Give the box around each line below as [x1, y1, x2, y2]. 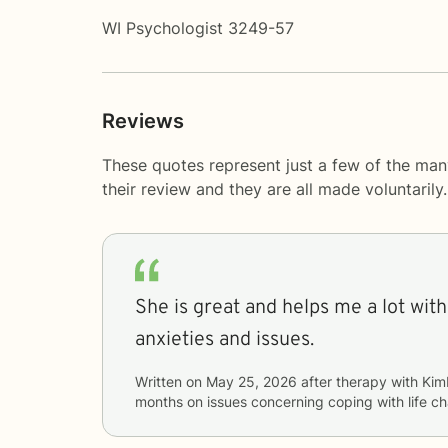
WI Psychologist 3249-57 [102, 17, 294, 38]
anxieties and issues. [135, 326, 314, 353]
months [135, 392, 183, 410]
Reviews [102, 108, 184, 133]
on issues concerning [187, 392, 328, 410]
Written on [135, 372, 206, 390]
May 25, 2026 [206, 372, 297, 390]
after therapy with [297, 372, 422, 390]
